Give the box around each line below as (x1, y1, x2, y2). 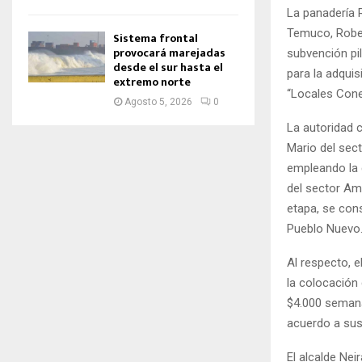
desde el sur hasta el (113, 58, 223, 77)
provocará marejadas (113, 44, 225, 62)
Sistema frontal (113, 29, 198, 48)
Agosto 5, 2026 (124, 96, 192, 107)
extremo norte (113, 73, 191, 91)
